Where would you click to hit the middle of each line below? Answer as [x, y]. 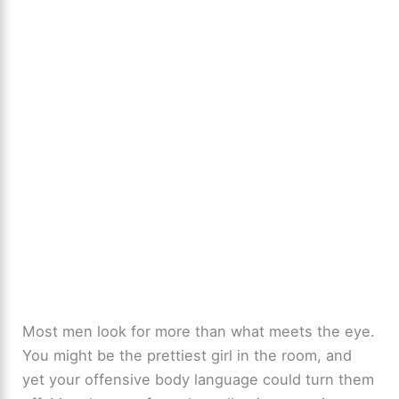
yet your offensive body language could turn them [199, 380]
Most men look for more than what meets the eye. [199, 332]
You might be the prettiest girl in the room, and [187, 356]
